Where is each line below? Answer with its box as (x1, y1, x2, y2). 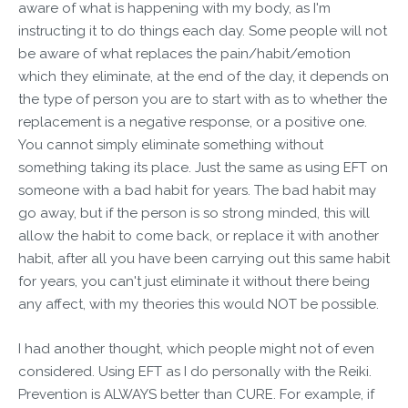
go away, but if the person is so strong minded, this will (18, 205, 370, 221)
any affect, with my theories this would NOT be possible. (18, 296, 379, 312)
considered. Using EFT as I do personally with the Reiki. (18, 363, 372, 380)
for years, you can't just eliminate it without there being (18, 273, 370, 290)
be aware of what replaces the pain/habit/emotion (18, 46, 351, 62)
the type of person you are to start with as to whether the (18, 91, 387, 107)
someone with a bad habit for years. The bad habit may (18, 182, 376, 199)
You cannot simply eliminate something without (18, 137, 323, 153)
